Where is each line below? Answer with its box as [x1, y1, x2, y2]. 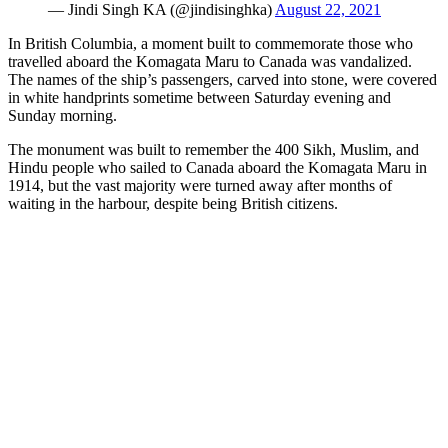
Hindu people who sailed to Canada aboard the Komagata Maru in [8, 158, 427, 176]
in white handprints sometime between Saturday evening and [8, 88, 391, 106]
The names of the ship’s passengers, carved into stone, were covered [8, 70, 437, 88]
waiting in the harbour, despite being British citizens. [8, 194, 338, 212]
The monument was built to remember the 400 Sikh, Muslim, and [8, 140, 419, 158]
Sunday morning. [8, 106, 125, 124]
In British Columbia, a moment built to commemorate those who [8, 34, 413, 52]
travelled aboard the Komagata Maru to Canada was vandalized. [8, 52, 412, 70]
